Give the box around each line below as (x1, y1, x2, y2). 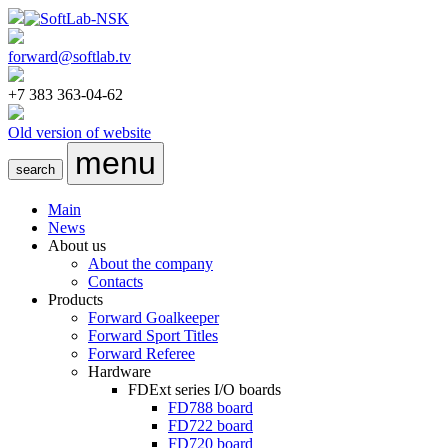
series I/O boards (171, 381, 281, 398)
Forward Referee (88, 345, 195, 362)
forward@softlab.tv (8, 48, 131, 65)
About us (48, 237, 106, 254)
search (16, 162, 55, 177)
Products (48, 291, 103, 308)
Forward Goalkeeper (88, 309, 219, 326)
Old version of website (8, 124, 151, 141)
